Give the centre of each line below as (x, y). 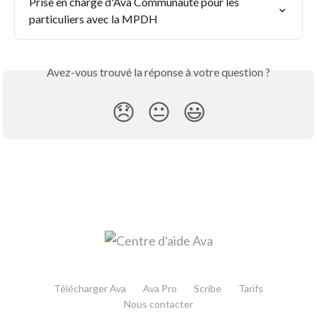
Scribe (208, 289)
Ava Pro (160, 289)
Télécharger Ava (90, 289)
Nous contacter (158, 304)
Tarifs (251, 289)
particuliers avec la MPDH (93, 19)
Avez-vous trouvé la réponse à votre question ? (158, 72)
